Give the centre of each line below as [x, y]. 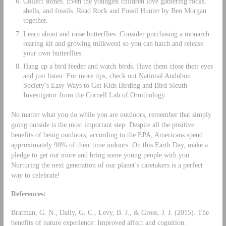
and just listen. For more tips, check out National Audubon [107, 75]
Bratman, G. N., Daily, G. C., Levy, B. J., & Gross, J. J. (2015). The [110, 213]
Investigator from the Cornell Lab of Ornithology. [95, 95]
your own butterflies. [53, 53]
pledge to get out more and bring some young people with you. [101, 155]
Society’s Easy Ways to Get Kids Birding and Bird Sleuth [105, 85]
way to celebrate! [35, 175]
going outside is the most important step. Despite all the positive [102, 125]
